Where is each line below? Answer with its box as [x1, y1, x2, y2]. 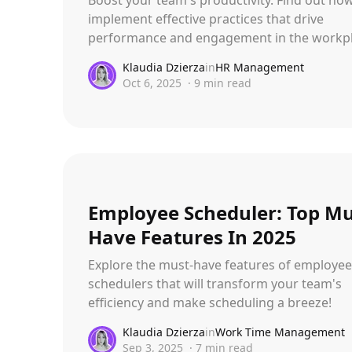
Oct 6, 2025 [123, 75, 181, 90]
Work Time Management [215, 324, 345, 339]
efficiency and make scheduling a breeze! [88, 293, 332, 311]
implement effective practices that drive [88, 9, 324, 27]
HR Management [215, 59, 304, 75]
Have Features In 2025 [88, 223, 296, 250]
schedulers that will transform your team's [88, 274, 342, 292]
